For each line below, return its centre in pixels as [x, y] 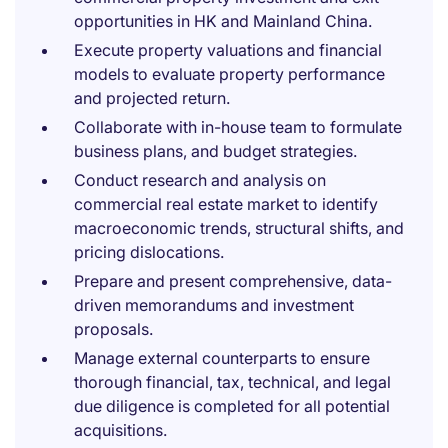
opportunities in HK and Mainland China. [223, 21]
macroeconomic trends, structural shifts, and [239, 228]
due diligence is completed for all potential [232, 406]
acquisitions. [120, 430]
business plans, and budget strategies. [215, 151]
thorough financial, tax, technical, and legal [232, 382]
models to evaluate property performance [229, 74]
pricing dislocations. [149, 252]
